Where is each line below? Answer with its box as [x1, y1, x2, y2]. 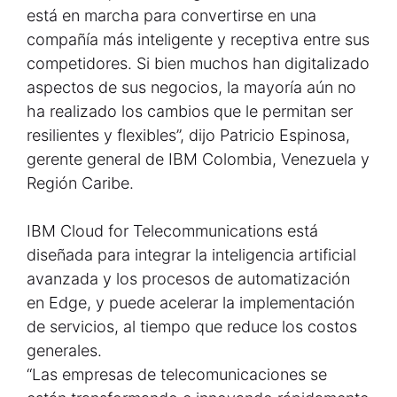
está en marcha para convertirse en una [27, 6, 316, 25]
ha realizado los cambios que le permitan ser [27, 102, 353, 121]
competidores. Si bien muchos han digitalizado [27, 54, 370, 73]
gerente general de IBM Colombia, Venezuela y [27, 150, 370, 168]
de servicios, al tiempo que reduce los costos [27, 317, 357, 336]
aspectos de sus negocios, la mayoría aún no [27, 78, 356, 97]
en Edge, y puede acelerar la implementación [27, 293, 354, 312]
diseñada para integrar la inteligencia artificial [27, 245, 356, 264]
